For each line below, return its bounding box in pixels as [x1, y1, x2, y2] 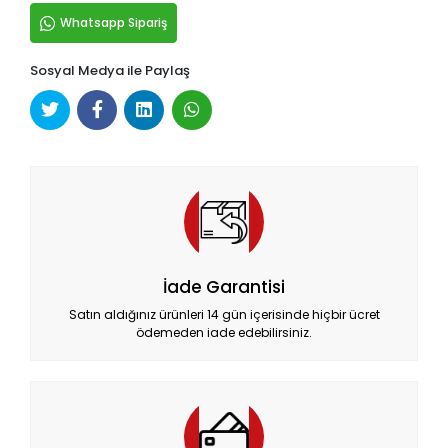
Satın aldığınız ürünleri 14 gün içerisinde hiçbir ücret [68, 305, 380, 323]
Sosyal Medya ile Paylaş [30, 61, 190, 80]
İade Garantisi [163, 274, 285, 299]
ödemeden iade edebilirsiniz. [136, 323, 312, 341]
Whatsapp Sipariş [60, 14, 168, 31]
